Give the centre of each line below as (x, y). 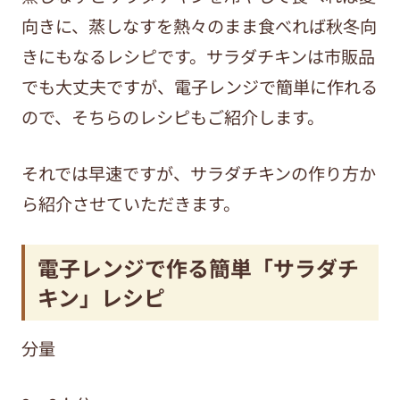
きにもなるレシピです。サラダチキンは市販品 (198, 57)
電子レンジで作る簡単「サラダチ (199, 268)
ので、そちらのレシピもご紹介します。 (172, 117)
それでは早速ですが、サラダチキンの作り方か (198, 173)
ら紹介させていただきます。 (130, 203)
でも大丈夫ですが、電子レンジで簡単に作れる (199, 87)
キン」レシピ (102, 297)
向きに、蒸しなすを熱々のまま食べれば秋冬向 (199, 26)
